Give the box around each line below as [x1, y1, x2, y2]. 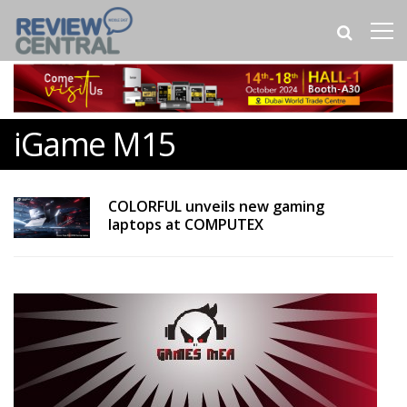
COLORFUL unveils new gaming [107, 196, 324, 217]
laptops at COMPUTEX [107, 214, 263, 235]
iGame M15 [14, 122, 176, 167]
